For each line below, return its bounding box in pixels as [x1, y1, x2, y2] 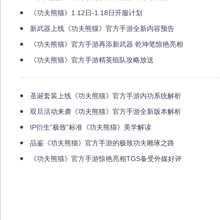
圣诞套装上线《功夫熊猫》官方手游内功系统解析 [30, 92, 181, 100]
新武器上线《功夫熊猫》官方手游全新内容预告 [30, 25, 174, 32]
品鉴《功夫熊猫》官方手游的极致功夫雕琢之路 [30, 139, 174, 147]
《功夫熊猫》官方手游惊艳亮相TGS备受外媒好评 [30, 155, 182, 163]
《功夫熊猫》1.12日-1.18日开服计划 [30, 9, 142, 17]
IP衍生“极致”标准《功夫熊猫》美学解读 [30, 123, 151, 131]
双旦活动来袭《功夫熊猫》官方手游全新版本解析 [30, 108, 181, 115]
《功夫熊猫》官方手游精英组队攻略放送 [30, 56, 154, 64]
